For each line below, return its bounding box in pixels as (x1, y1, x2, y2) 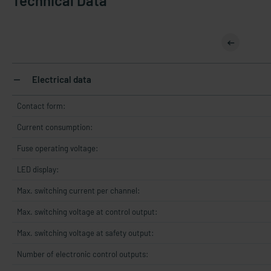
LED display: (17, 165, 59, 174)
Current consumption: (17, 122, 93, 132)
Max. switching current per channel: (17, 186, 140, 195)
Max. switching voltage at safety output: (17, 228, 154, 238)
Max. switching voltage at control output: (17, 207, 157, 217)
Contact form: (17, 101, 65, 111)
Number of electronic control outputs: (17, 249, 148, 259)
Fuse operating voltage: (17, 143, 98, 153)
